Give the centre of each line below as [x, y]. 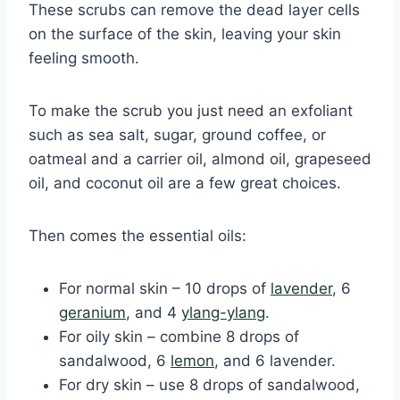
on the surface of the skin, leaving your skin [185, 34]
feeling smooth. [84, 58]
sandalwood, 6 [115, 361]
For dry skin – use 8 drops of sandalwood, [209, 385]
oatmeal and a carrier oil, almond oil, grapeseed [200, 159]
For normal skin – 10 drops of [165, 289]
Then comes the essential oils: [137, 236]
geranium [92, 313]
